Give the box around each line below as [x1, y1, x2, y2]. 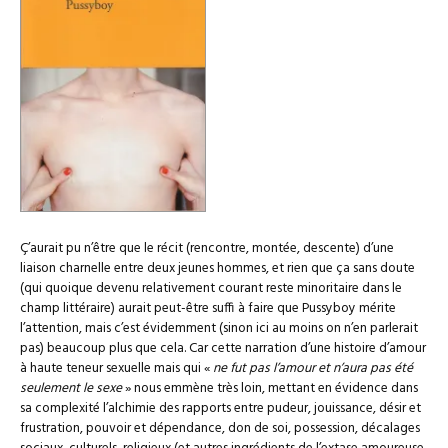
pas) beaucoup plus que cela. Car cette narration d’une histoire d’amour [20, 337, 426, 359]
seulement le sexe [20, 377, 122, 399]
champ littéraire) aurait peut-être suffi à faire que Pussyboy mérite [20, 297, 396, 319]
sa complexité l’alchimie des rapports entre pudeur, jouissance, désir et [20, 397, 421, 419]
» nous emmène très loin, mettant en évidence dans [122, 377, 418, 399]
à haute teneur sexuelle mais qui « [20, 357, 213, 379]
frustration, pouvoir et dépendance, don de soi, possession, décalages [20, 417, 420, 439]
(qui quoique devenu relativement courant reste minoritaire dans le [20, 277, 402, 299]
